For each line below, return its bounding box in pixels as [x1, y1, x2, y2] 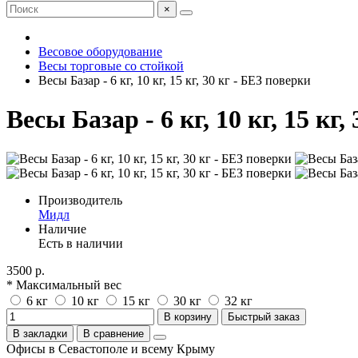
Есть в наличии [38, 236, 123, 250]
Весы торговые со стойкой [38, 59, 184, 73]
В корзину [164, 310, 212, 323]
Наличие [38, 221, 86, 236]
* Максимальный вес [6, 277, 121, 292]
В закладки [13, 327, 67, 340]
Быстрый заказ [228, 310, 300, 323]
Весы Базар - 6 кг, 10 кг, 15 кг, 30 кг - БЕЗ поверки [38, 74, 311, 87]
